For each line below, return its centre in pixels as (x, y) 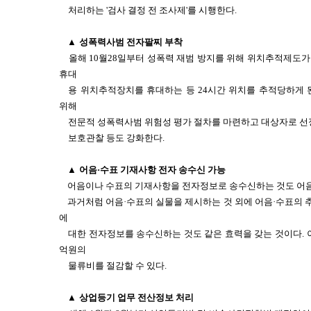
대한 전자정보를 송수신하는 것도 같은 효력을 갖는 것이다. (186, 234)
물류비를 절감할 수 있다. (118, 266)
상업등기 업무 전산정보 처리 (136, 297)
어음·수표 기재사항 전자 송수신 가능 (152, 170)
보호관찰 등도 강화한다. (117, 138)
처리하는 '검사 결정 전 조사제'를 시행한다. (153, 10)
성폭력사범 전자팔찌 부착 (131, 42)
